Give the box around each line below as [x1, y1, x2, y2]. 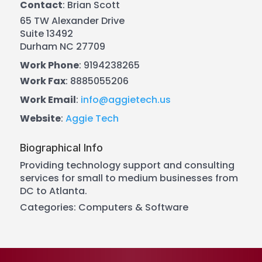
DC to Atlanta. [19, 184, 87, 198]
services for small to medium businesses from [19, 171, 238, 185]
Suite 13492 [19, 26, 73, 40]
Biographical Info [19, 141, 103, 154]
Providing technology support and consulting [19, 158, 235, 172]
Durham [19, 39, 57, 53]
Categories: [19, 200, 78, 214]
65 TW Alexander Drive [19, 13, 125, 27]
